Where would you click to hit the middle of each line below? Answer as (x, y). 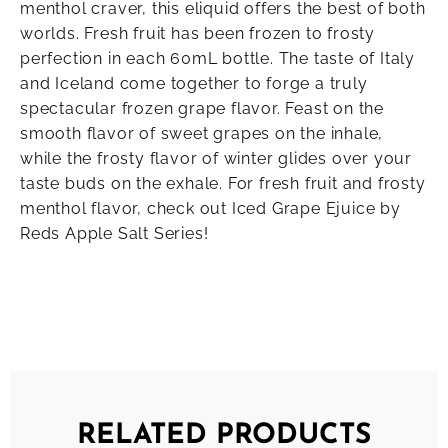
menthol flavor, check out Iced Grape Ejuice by (210, 209)
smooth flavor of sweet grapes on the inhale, (202, 134)
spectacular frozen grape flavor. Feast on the (202, 109)
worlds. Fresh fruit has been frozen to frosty (197, 34)
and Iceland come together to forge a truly (194, 84)
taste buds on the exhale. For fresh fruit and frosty (223, 184)
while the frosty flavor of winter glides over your (216, 159)
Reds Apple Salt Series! (114, 234)
